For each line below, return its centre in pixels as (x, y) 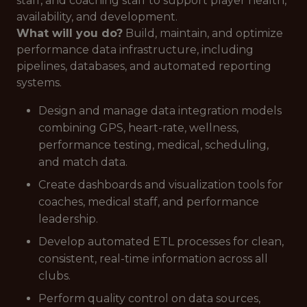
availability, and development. (97, 17)
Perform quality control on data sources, (149, 298)
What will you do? (70, 33)
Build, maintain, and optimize (203, 33)
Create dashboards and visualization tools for (161, 185)
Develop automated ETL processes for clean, (161, 242)
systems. (39, 83)
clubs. (54, 276)
